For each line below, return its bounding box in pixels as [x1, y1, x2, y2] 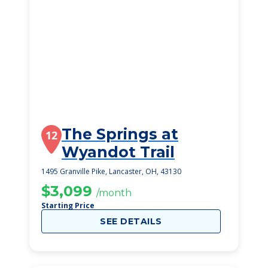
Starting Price [41, 200, 95, 211]
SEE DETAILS [100, 216, 162, 227]
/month [96, 187, 132, 199]
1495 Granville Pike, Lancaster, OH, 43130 [41, 166, 181, 176]
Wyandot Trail [62, 143, 175, 161]
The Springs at [62, 125, 178, 143]
